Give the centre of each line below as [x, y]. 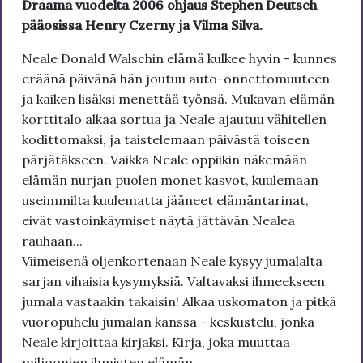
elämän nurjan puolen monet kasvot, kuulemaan [170, 180]
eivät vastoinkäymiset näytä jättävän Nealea [158, 221]
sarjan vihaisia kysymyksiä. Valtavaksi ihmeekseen [173, 282]
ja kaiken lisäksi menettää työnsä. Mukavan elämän [178, 99]
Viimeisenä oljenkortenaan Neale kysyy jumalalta [172, 261]
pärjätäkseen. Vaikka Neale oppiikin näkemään [164, 160]
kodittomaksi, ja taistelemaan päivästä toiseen [166, 140]
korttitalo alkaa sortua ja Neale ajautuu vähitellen [174, 120]
